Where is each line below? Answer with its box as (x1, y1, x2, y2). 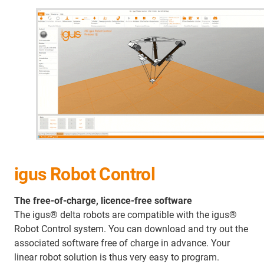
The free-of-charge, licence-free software (14, 194, 192, 206)
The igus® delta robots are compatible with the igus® (14, 209, 237, 220)
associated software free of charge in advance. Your (14, 237, 230, 249)
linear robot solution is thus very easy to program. (14, 251, 219, 263)
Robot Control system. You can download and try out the (14, 223, 248, 235)
